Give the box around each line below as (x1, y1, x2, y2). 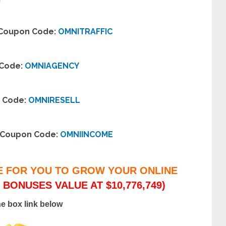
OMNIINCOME (60, 130, 113, 139)
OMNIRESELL (28, 95, 80, 105)
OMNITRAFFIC (58, 27, 112, 36)
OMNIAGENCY (25, 61, 79, 71)
